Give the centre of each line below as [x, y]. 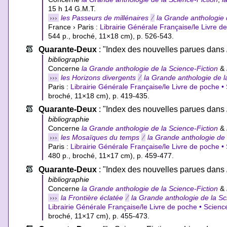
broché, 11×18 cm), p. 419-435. [99, 96]
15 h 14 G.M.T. [72, 9]
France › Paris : [74, 27]
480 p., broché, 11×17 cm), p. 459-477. [111, 156]
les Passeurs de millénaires [105, 18]
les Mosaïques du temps [100, 138]
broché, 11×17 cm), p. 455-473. [99, 216]
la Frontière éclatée [92, 197]
